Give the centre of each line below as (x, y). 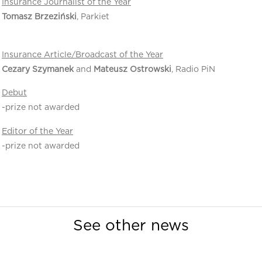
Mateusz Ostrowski (132, 69)
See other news (131, 226)
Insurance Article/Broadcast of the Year (82, 55)
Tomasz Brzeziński (39, 17)
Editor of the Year (37, 131)
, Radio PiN (193, 69)
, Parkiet (93, 17)
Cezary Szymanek (38, 69)
